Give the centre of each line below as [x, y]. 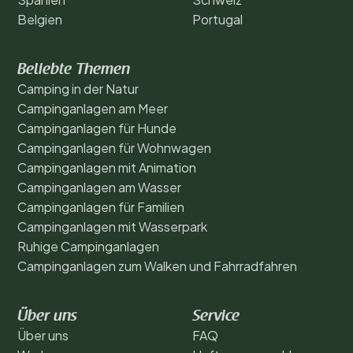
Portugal [217, 19]
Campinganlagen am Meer [93, 108]
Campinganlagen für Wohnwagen [114, 147]
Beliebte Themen [74, 70]
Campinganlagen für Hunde [97, 128]
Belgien [40, 19]
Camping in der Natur [78, 88]
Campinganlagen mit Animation [107, 167]
